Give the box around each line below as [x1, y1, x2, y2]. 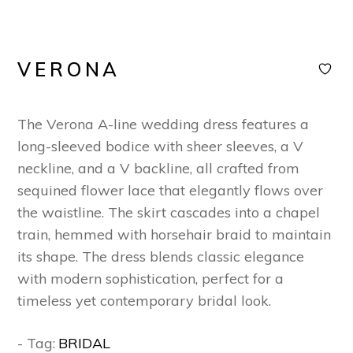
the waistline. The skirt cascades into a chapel [17, 203, 321, 222]
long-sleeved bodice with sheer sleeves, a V [17, 137, 304, 156]
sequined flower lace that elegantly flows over [17, 181, 324, 200]
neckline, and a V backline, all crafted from [17, 159, 300, 178]
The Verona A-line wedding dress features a [17, 115, 310, 134]
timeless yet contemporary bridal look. [17, 292, 272, 310]
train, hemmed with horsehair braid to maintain [17, 225, 332, 244]
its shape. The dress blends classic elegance [17, 247, 305, 266]
